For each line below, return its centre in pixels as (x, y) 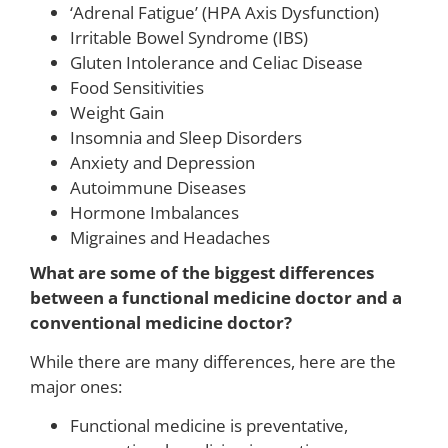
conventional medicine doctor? (161, 322)
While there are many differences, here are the (213, 361)
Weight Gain (117, 112)
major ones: (76, 386)
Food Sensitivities (137, 87)
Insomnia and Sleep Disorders (186, 137)
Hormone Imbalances (154, 212)
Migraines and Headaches (170, 237)
